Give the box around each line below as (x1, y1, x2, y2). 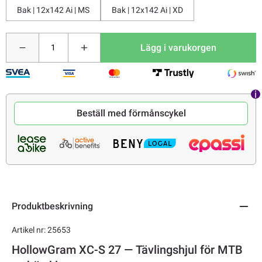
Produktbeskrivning (12, 201, 93, 212)
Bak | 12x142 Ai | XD (112, 5, 183, 15)
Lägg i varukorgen (140, 42, 217, 53)
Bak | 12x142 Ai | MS (17, 5, 89, 15)
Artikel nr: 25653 (12, 225, 71, 235)
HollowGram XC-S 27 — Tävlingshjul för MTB (12, 243, 243, 257)
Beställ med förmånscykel (76, 108, 186, 119)
